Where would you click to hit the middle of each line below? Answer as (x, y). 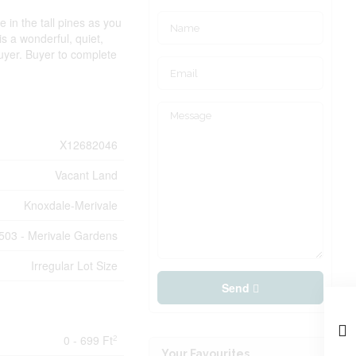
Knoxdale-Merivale (71, 205)
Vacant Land (87, 175)
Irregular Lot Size (75, 266)
